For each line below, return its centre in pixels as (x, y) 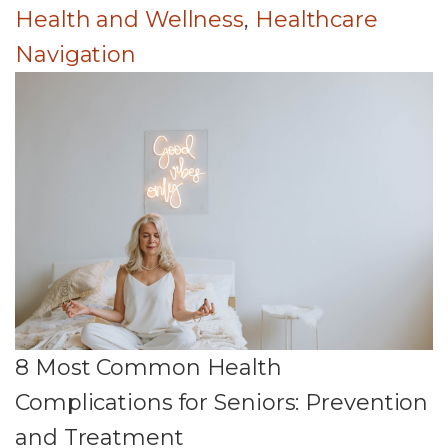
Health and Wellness (130, 19)
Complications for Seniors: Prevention (222, 403)
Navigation (76, 54)
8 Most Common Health (148, 368)
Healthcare (316, 19)
